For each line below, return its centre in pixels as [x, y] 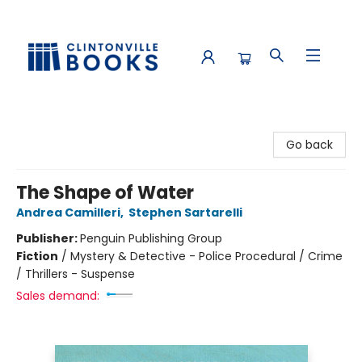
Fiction [37, 256]
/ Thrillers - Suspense [76, 274]
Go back [309, 145]
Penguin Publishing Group [151, 238]
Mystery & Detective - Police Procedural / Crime [206, 256]
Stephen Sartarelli [185, 213]
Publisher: [48, 238]
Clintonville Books [61, 127]
